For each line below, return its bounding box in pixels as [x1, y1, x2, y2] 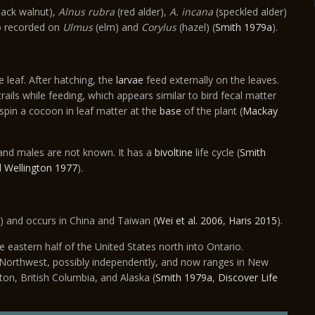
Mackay [243, 104, 278, 117]
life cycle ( [193, 146, 240, 159]
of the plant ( [181, 104, 243, 117]
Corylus [141, 20, 176, 34]
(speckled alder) [216, 5, 287, 18]
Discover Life [218, 271, 278, 284]
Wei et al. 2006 [156, 214, 223, 227]
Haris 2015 [229, 214, 277, 227]
